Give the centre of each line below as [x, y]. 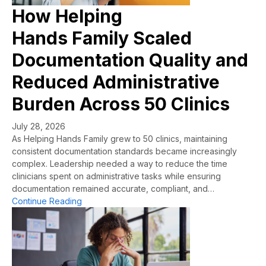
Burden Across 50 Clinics [121, 104]
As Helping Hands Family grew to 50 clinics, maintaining [120, 138]
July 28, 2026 [39, 126]
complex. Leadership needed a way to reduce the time [120, 163]
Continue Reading [47, 201]
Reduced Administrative [116, 82]
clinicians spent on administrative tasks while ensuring [116, 176]
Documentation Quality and [130, 60]
